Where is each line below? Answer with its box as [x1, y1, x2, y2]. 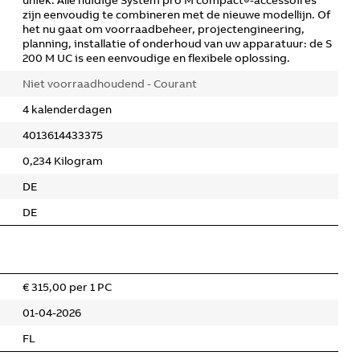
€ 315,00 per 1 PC [22, 280, 112, 294]
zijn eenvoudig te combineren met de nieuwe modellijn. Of [22, 7, 330, 22]
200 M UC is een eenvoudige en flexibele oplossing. [22, 51, 290, 65]
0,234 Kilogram [22, 153, 103, 168]
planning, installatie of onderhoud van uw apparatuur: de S [22, 36, 332, 51]
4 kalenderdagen [22, 102, 112, 117]
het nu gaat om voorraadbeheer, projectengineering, [22, 22, 305, 36]
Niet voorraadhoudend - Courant [22, 76, 197, 91]
